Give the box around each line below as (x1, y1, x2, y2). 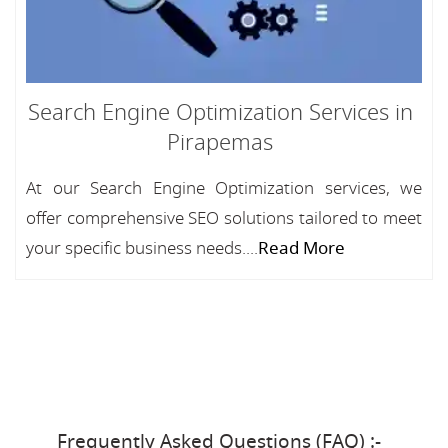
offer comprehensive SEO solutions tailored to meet (26, 206, 422, 231)
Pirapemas (167, 127, 273, 159)
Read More (258, 236, 345, 261)
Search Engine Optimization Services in (27, 97, 413, 129)
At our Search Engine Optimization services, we (26, 176, 422, 201)
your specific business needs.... (26, 236, 258, 261)
